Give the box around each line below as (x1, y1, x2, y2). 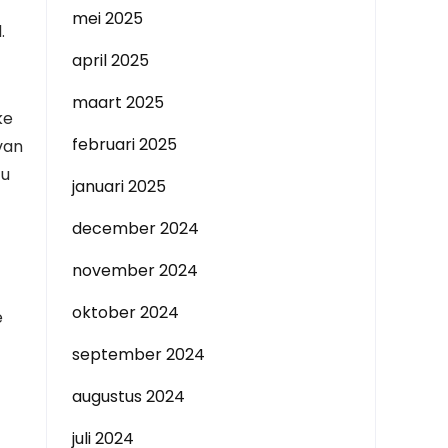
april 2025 (72, 49, 149, 72)
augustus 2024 (72, 385, 185, 408)
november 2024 (72, 259, 198, 282)
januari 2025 (72, 175, 166, 198)
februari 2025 (72, 133, 177, 156)
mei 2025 (72, 7, 143, 30)
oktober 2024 (72, 301, 179, 324)
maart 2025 (72, 91, 164, 114)
